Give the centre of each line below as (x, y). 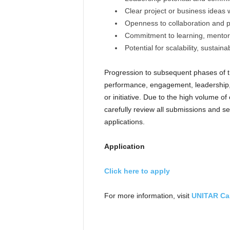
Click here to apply (137, 171)
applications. (124, 122)
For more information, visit (148, 196)
